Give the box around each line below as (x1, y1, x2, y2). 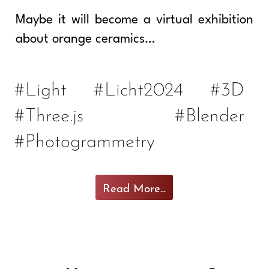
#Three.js (14, 100, 83, 125)
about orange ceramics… (15, 32, 156, 46)
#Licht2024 (94, 74, 183, 100)
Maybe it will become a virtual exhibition (15, 13, 254, 26)
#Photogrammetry (14, 126, 155, 151)
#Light (14, 74, 67, 100)
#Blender (175, 100, 245, 125)
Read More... (103, 178, 166, 195)
